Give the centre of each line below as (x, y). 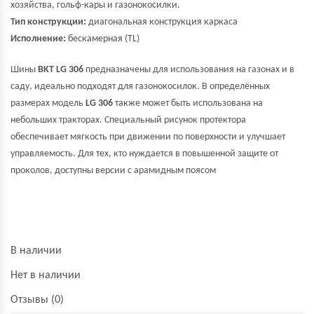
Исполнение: (38, 39)
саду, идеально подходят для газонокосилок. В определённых (140, 87)
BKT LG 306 (61, 70)
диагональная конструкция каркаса (162, 22)
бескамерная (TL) (103, 39)
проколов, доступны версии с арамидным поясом (113, 171)
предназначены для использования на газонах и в (189, 70)
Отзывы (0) (37, 300)
